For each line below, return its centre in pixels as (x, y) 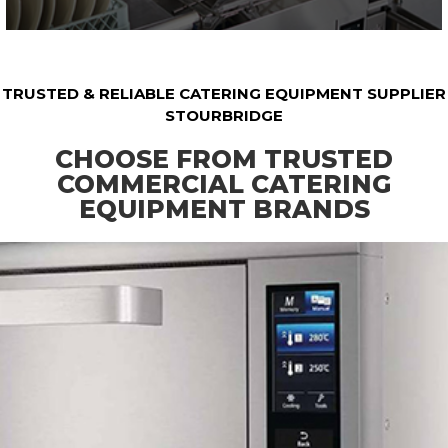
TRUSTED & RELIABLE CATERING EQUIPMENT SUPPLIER (224, 93)
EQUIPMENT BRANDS (224, 208)
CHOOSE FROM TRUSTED (224, 158)
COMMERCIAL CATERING (224, 183)
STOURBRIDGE (224, 115)
